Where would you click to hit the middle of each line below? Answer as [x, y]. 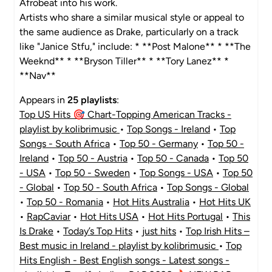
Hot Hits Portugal [185, 216]
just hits [159, 231]
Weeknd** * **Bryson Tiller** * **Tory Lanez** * [124, 61]
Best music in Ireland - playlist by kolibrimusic [119, 246]
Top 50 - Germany [159, 144]
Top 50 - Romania [65, 202]
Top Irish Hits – [218, 231]
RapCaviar [49, 216]
